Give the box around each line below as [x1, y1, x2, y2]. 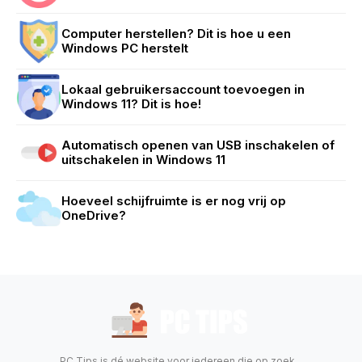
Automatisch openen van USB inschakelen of [61, 137, 335, 154]
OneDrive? [61, 208, 126, 224]
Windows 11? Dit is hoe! [61, 96, 201, 112]
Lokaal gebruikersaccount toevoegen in [61, 82, 305, 98]
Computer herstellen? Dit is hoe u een [61, 26, 291, 42]
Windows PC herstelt [61, 40, 188, 57]
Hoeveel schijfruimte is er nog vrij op [61, 193, 286, 209]
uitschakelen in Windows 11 [61, 152, 225, 168]
